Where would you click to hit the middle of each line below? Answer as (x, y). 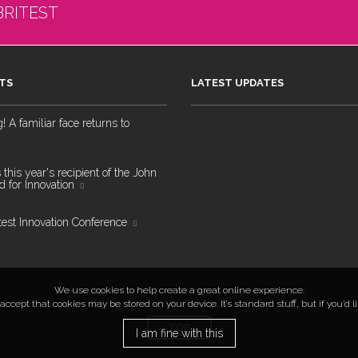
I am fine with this (179, 333)
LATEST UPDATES (237, 82)
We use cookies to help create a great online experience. (179, 290)
